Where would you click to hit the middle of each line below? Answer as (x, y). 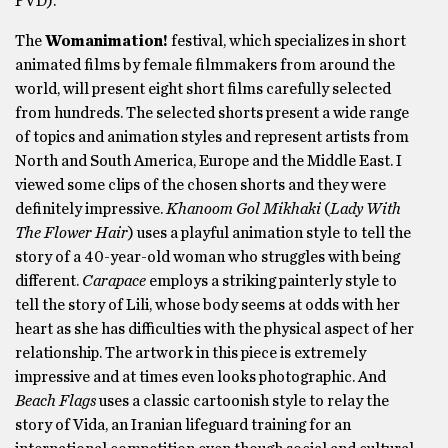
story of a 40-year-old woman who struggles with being (207, 257)
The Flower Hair (71, 233)
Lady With (365, 209)
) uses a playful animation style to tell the (269, 233)
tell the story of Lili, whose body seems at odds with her (207, 305)
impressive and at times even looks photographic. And (200, 377)
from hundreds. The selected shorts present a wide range (212, 113)
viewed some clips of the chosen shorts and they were (200, 185)
